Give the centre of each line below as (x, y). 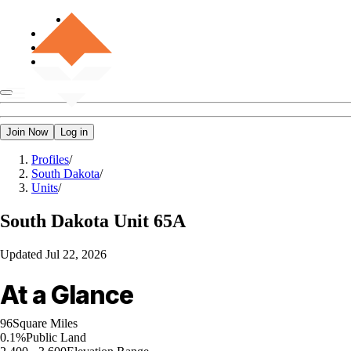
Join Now (27, 132)
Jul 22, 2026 (76, 254)
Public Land (56, 337)
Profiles (50, 159)
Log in (74, 132)
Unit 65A (150, 221)
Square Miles (45, 323)
